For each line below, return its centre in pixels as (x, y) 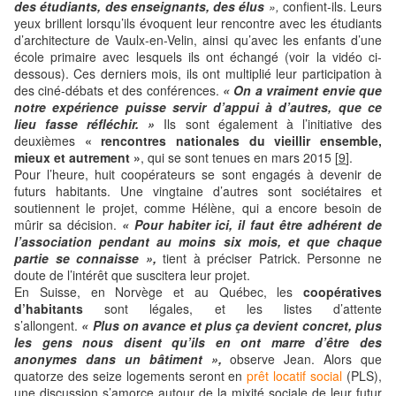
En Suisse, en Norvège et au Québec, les (159, 292)
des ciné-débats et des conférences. (118, 91)
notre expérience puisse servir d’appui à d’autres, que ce (198, 107)
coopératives (343, 292)
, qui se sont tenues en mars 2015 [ (240, 158)
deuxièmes (49, 141)
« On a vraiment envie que (302, 91)
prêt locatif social (295, 376)
